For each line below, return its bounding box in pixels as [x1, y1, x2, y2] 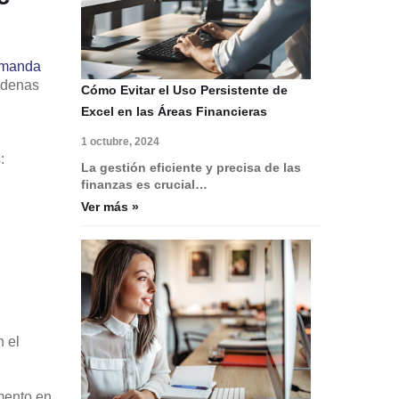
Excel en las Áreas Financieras [81, 103, 267, 118]
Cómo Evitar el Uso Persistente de [81, 82, 288, 97]
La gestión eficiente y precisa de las [81, 159, 301, 175]
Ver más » [81, 199, 139, 214]
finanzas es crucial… [81, 176, 208, 191]
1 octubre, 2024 [81, 134, 159, 148]
